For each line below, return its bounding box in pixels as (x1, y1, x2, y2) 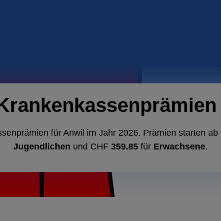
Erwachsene (153, 142, 205, 151)
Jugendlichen (13, 142, 71, 151)
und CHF (71, 142, 111, 151)
